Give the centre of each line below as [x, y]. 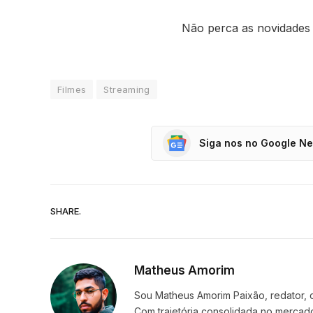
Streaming [127, 89]
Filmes [72, 89]
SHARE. [66, 211]
